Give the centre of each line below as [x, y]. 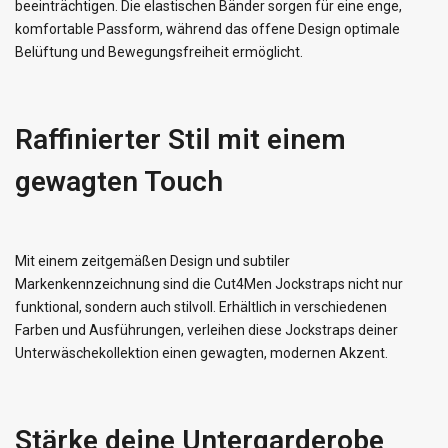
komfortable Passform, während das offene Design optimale [207, 29]
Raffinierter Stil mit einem [180, 140]
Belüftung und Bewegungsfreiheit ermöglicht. [159, 52]
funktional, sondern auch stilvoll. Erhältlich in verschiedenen [201, 307]
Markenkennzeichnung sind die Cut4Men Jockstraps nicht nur [209, 284]
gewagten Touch [119, 182]
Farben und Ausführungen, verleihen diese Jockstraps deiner [206, 330]
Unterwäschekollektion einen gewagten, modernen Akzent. [201, 353]
